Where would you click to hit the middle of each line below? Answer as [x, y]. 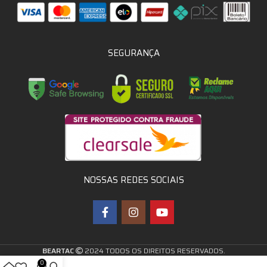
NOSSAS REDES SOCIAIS [133, 180]
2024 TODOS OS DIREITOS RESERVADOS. [154, 251]
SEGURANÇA [133, 53]
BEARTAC [59, 251]
